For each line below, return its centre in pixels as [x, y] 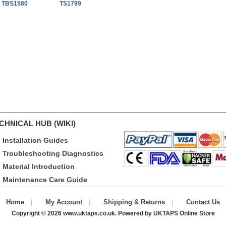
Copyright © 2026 [37, 213]
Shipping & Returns [134, 202]
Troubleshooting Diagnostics [53, 153]
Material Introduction [39, 166]
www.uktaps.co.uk [89, 213]
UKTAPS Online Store [184, 213]
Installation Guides [35, 140]
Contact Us [203, 202]
